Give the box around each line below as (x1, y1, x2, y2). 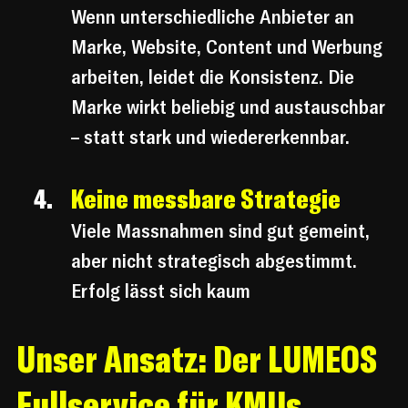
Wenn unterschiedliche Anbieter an (71, 4, 359, 30)
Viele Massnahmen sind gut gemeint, (71, 218, 374, 244)
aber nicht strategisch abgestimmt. (71, 248, 362, 274)
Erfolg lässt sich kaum (71, 278, 250, 304)
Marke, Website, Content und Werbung (71, 34, 387, 60)
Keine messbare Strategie (71, 181, 341, 217)
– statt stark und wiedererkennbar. (71, 124, 350, 150)
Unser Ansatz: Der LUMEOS (16, 336, 383, 382)
